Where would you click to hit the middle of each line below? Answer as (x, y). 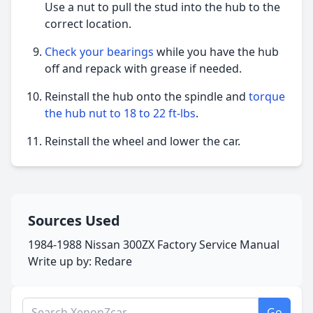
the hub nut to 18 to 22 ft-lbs (120, 113)
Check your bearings (99, 51)
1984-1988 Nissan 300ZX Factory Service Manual (154, 244)
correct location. (88, 23)
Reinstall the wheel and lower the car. (143, 141)
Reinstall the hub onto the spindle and (147, 96)
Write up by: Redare (80, 261)
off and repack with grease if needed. (143, 68)
